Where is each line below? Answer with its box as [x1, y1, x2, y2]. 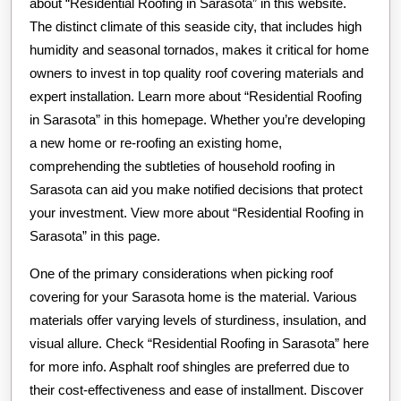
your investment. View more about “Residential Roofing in [30, 204, 363, 220]
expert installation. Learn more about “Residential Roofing [30, 88, 362, 104]
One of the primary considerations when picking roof [30, 265, 333, 281]
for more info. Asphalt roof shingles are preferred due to [30, 358, 349, 374]
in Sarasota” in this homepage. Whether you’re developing [30, 111, 365, 127]
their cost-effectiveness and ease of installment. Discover [30, 381, 363, 397]
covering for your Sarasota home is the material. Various [30, 288, 357, 304]
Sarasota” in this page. [30, 227, 160, 243]
